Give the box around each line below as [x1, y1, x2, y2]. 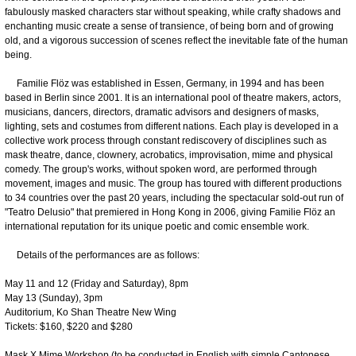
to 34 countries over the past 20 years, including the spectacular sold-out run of [5, 192, 343, 203]
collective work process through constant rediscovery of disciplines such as [5, 134, 327, 146]
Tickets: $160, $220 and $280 [5, 320, 133, 332]
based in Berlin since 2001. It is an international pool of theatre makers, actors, [5, 91, 341, 103]
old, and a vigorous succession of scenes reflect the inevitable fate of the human [5, 34, 348, 46]
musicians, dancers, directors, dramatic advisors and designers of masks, [5, 106, 319, 118]
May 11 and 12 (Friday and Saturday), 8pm [5, 277, 188, 289]
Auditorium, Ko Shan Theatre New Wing [5, 306, 176, 318]
